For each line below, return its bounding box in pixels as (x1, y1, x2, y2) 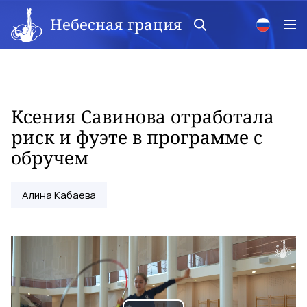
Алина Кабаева (22, 188, 96, 202)
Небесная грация (50, 13, 182, 34)
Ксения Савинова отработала (11, 104, 274, 129)
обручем (11, 145, 88, 170)
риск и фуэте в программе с (11, 125, 262, 149)
